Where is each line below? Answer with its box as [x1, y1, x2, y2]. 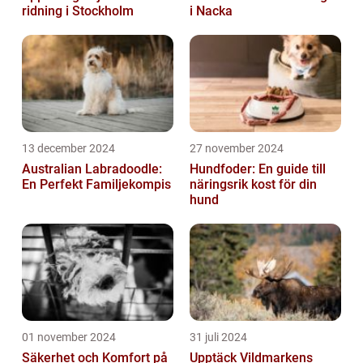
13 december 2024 [22, 141, 115, 155]
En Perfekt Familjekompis [22, 176, 171, 192]
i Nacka [190, 2, 233, 19]
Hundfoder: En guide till [190, 160, 326, 177]
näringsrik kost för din [190, 176, 317, 192]
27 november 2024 [190, 141, 284, 155]
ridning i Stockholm [22, 2, 134, 19]
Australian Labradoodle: [22, 160, 162, 177]
